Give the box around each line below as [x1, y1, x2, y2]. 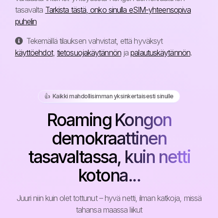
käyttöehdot [15, 47, 53, 57]
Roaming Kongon [46, 109, 172, 130]
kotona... [77, 164, 141, 185]
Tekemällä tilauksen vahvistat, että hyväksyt [24, 36, 163, 46]
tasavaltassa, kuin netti [28, 146, 190, 167]
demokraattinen [52, 127, 166, 148]
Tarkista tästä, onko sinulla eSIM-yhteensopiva [45, 4, 191, 15]
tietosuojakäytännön [56, 47, 121, 57]
